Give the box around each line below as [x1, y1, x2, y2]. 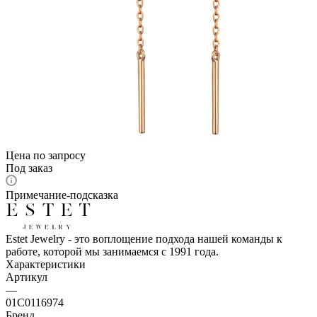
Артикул [6, 270, 47, 283]
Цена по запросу [6, 149, 86, 161]
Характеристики [6, 258, 86, 270]
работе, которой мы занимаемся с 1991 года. [6, 245, 219, 258]
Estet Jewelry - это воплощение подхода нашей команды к [6, 232, 282, 245]
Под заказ [6, 161, 52, 174]
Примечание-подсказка [6, 188, 118, 201]
